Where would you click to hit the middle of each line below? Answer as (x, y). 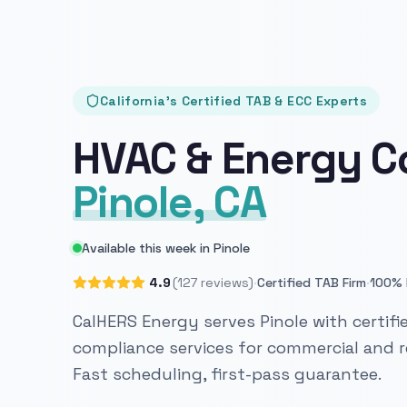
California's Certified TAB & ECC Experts (233, 101)
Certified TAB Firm (312, 283)
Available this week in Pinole (166, 248)
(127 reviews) (213, 283)
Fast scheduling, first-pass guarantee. (227, 374)
